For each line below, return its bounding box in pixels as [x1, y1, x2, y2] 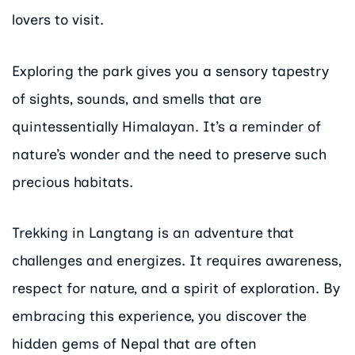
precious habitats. [12, 173, 133, 191]
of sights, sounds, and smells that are [12, 90, 261, 108]
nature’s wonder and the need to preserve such [12, 145, 326, 163]
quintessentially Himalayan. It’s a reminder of [12, 117, 321, 136]
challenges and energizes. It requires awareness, [12, 252, 342, 270]
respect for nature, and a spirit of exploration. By [12, 280, 340, 298]
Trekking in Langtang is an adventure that [12, 224, 294, 242]
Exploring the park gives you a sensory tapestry [12, 62, 329, 80]
